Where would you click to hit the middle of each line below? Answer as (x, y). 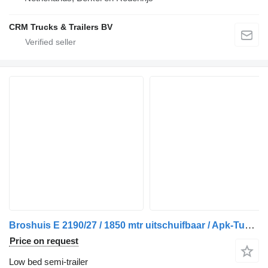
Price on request (44, 240)
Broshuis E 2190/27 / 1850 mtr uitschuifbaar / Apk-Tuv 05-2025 (250, 225)
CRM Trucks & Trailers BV (61, 27)
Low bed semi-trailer (48, 261)
